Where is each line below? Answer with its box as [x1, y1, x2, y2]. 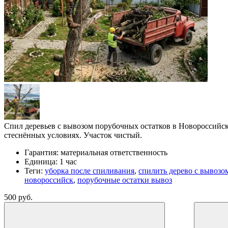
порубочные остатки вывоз [77, 176, 172, 185]
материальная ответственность [61, 148, 167, 157]
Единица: [24, 157, 58, 166]
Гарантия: [24, 148, 59, 157]
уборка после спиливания [45, 166, 134, 176]
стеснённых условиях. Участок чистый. [4, 131, 142, 140]
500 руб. [4, 193, 33, 202]
